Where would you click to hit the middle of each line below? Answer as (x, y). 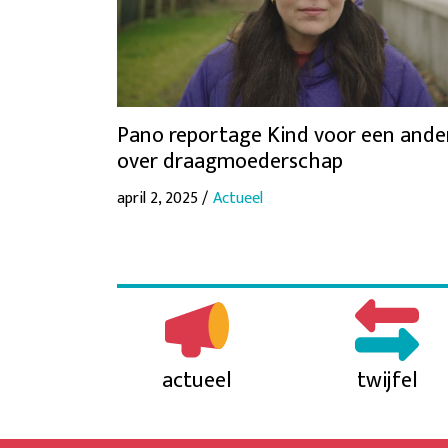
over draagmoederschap (230, 161)
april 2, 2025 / (162, 198)
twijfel (387, 380)
